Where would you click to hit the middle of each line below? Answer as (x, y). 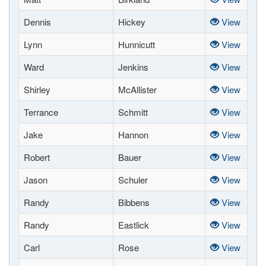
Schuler (133, 180)
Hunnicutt (137, 44)
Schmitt (133, 112)
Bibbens (134, 202)
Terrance (41, 112)
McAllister (137, 89)
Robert (37, 157)
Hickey (132, 22)
